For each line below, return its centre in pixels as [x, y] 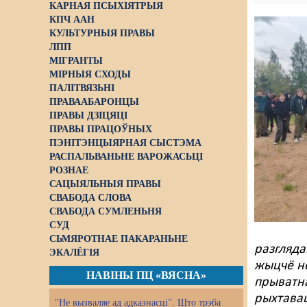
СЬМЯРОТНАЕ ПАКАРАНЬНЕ [119, 239]
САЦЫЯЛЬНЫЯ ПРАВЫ [105, 184]
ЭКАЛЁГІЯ [74, 253]
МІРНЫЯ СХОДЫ [90, 74]
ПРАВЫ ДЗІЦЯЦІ [88, 115]
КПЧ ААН [72, 20]
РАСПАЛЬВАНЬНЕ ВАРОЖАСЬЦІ [126, 157]
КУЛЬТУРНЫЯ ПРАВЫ [102, 33]
